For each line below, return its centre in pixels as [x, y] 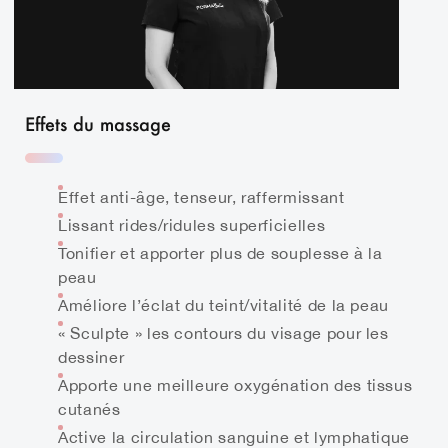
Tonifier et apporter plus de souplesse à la [220, 252]
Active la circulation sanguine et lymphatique [234, 436]
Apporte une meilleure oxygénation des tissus [235, 384]
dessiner [91, 356]
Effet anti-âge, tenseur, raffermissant [201, 196]
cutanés [89, 408]
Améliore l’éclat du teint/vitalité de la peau [224, 304]
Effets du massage [98, 123]
